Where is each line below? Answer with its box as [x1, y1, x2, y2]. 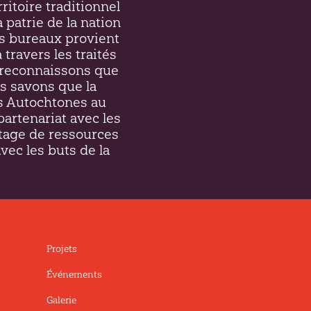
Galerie [46, 294, 76, 307]
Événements [46, 269, 102, 281]
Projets [46, 243, 77, 255]
